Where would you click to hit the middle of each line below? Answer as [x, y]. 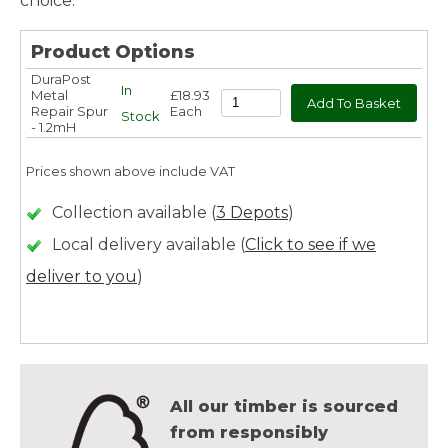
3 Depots [252, 212]
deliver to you [81, 276]
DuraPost [61, 78]
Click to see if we [310, 244]
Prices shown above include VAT [130, 170]
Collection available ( [134, 212]
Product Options [113, 51]
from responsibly [249, 432]
